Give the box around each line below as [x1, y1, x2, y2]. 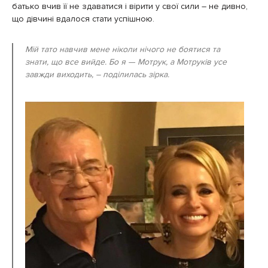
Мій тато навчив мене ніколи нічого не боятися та [25, 44, 220, 54]
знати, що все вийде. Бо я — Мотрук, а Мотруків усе [25, 56, 227, 67]
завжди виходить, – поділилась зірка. [25, 69, 169, 80]
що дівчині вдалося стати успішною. [12, 13, 157, 24]
